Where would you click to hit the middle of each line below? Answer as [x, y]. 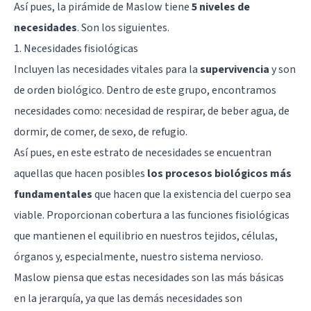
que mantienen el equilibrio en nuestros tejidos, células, [146, 236]
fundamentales [53, 194]
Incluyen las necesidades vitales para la [107, 69]
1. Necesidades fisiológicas [76, 48]
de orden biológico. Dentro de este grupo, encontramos [145, 90]
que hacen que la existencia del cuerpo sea [192, 194]
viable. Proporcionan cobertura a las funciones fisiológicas [152, 215]
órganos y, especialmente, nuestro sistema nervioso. [138, 257]
